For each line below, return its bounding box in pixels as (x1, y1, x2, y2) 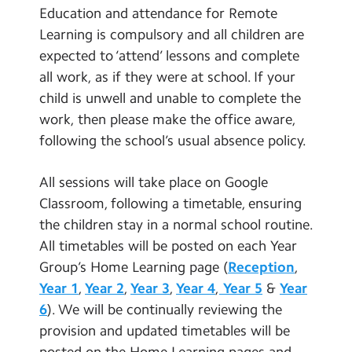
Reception (228, 258, 295, 276)
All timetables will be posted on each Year (39, 236, 297, 255)
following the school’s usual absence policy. (39, 132, 306, 150)
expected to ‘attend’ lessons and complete (39, 47, 299, 65)
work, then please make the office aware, (39, 111, 295, 129)
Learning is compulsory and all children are (39, 26, 304, 44)
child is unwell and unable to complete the (39, 90, 301, 108)
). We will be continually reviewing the (47, 300, 282, 318)
